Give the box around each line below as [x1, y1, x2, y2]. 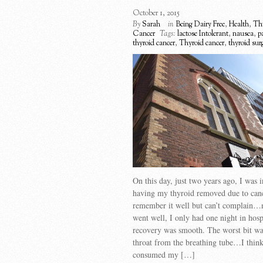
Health [229, 19, 249, 30]
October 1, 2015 [133, 8, 180, 19]
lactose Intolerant [177, 29, 228, 39]
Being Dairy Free [176, 19, 225, 30]
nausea [232, 29, 254, 39]
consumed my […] [133, 249, 195, 261]
